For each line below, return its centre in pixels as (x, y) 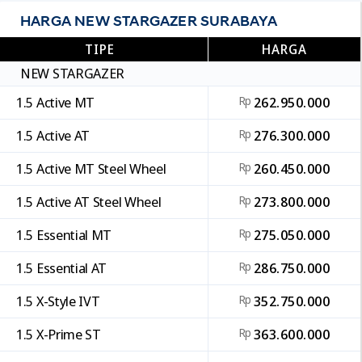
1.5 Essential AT (62, 268)
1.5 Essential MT (64, 235)
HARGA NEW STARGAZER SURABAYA (149, 21)
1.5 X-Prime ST (59, 335)
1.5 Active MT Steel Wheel (91, 169)
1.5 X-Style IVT (58, 301)
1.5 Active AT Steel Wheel (89, 202)
